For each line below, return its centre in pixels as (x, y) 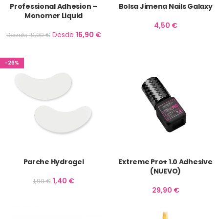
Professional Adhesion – (54, 6)
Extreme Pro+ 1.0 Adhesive (165, 162)
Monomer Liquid (54, 16)
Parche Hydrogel (54, 162)
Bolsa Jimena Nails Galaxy (165, 6)
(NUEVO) (165, 171)
